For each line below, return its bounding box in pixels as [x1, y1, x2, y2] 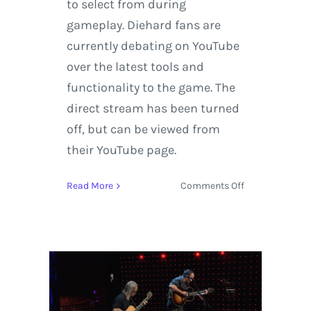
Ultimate [244, 243, 283, 255]
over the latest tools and [66, 59, 204, 75]
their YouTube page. [66, 142, 179, 158]
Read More [66, 180, 113, 192]
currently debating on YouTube [66, 38, 239, 54]
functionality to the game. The [66, 80, 235, 96]
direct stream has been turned [66, 101, 239, 117]
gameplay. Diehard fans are [66, 17, 221, 33]
